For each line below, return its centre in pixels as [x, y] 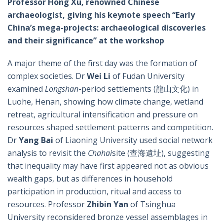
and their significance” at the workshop [86, 40]
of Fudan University [148, 76]
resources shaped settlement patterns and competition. [110, 127]
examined [26, 89]
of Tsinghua [153, 204]
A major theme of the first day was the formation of [102, 63]
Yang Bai [37, 140]
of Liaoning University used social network [134, 140]
